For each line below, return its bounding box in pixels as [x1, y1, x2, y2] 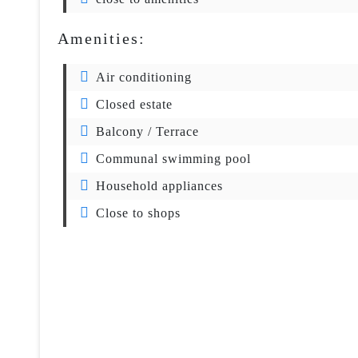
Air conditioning [96, 70, 192, 84]
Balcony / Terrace [96, 125, 199, 138]
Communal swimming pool [96, 152, 251, 165]
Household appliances [96, 179, 223, 193]
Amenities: [58, 30, 145, 47]
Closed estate [96, 97, 173, 111]
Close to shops [96, 206, 181, 220]
